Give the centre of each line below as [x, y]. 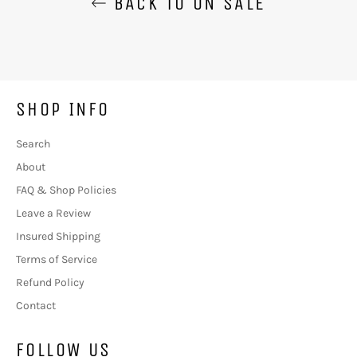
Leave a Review [53, 213]
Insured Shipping [58, 236]
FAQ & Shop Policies [66, 190]
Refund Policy [50, 282]
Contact [36, 305]
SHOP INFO [63, 109]
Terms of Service [57, 259]
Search [33, 143]
